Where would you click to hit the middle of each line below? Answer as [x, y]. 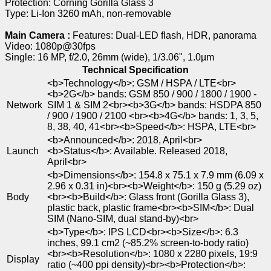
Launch [23, 151]
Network [24, 105]
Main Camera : [39, 36]
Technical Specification [135, 70]
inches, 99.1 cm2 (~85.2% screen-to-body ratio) [148, 243]
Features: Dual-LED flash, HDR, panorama [165, 36]
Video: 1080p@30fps [50, 47]
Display [23, 260]
